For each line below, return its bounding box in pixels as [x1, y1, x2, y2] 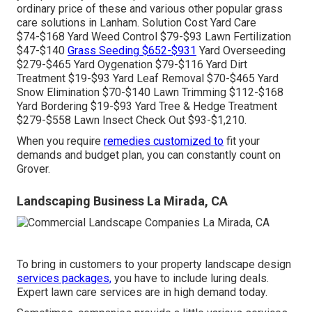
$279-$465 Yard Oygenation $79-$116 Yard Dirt [17, 58, 247, 72]
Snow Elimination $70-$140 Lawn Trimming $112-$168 [17, 86, 283, 100]
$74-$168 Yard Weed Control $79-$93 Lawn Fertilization [17, 30, 291, 44]
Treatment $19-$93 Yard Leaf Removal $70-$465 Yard [17, 72, 279, 86]
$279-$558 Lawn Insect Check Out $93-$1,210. [17, 114, 247, 127]
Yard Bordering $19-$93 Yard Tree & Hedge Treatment [17, 100, 277, 114]
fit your [224, 134, 260, 148]
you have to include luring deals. [111, 271, 269, 285]
